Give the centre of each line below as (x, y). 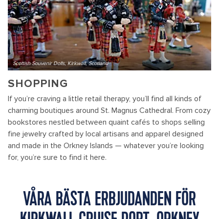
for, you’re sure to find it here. (57, 157)
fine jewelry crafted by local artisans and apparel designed (106, 134)
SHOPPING (38, 84)
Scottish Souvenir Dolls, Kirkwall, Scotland (60, 63)
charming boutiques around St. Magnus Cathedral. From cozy (109, 110)
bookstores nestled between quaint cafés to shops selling (106, 122)
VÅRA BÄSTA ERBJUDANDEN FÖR (109, 200)
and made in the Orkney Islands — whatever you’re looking (106, 146)
